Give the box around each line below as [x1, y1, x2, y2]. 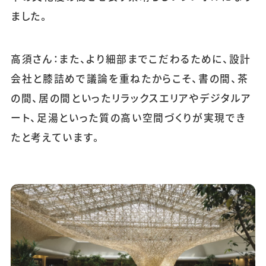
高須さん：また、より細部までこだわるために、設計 [10, 51, 252, 66]
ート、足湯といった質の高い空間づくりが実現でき [10, 110, 246, 125]
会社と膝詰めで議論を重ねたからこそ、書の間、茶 [10, 71, 249, 85]
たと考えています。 [10, 129, 102, 144]
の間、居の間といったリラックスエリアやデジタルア [10, 90, 252, 105]
